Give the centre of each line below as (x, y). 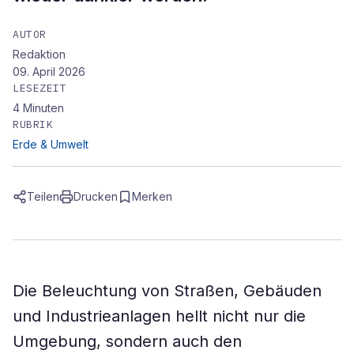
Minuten (43, 108)
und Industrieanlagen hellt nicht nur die (159, 316)
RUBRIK (33, 124)
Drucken (96, 196)
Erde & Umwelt (51, 144)
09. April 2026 (49, 72)
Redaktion (39, 54)
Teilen (43, 196)
